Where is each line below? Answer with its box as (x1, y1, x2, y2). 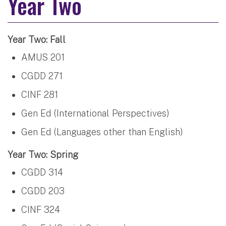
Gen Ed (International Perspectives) (21, 107, 169, 119)
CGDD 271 (21, 70, 63, 81)
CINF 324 (21, 204, 60, 215)
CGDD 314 (21, 166, 63, 178)
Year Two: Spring (8, 149, 78, 160)
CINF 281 (21, 89, 58, 100)
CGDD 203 (21, 185, 65, 196)
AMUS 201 (21, 51, 67, 63)
